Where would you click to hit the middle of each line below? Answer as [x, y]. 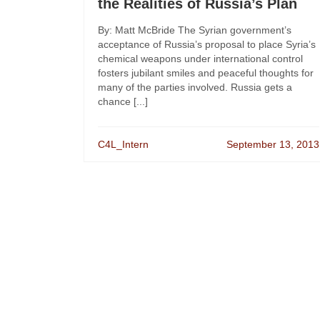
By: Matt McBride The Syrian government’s [195, 30]
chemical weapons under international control [200, 59]
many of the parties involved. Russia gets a [195, 87]
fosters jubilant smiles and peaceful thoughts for [206, 73]
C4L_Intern [123, 144]
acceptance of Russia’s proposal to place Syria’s [207, 44]
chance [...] [123, 101]
